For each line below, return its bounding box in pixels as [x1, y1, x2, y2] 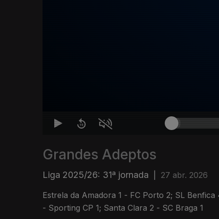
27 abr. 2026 [161, 170, 208, 180]
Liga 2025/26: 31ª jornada [43, 170, 149, 180]
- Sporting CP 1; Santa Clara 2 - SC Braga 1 [43, 203, 203, 213]
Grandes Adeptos [43, 146, 156, 163]
